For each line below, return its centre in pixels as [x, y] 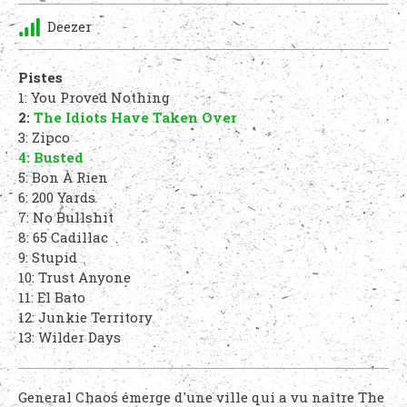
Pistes [40, 77]
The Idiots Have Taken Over [135, 117]
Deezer [69, 26]
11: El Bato [52, 297]
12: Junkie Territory [85, 317]
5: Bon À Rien [63, 177]
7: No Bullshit [66, 217]
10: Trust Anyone [74, 277]
